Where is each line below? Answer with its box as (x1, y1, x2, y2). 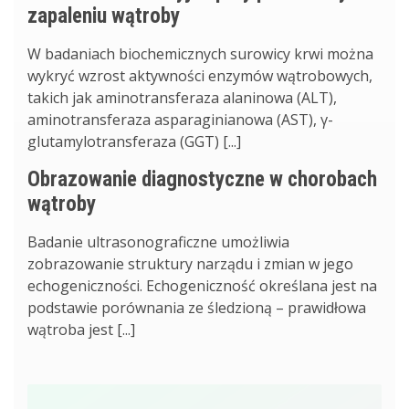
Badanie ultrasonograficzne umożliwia (27, 232, 289, 252)
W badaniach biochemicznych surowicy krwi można (27, 44, 373, 64)
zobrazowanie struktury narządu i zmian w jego (27, 254, 353, 274)
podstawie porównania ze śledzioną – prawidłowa (27, 298, 366, 318)
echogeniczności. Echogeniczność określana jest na (27, 276, 377, 296)
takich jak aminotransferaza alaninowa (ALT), (27, 88, 337, 108)
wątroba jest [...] (27, 320, 135, 340)
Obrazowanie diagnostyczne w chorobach (27, 167, 377, 192)
